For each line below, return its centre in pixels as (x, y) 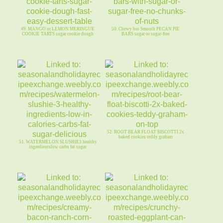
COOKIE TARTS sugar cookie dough (58, 34)
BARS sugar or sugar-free (145, 34)
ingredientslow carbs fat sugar (58, 147)
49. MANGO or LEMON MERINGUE (58, 29)
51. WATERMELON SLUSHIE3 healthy (58, 142)
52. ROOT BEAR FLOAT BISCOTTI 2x (145, 132)
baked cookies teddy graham (145, 137)
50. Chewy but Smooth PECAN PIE (145, 29)
